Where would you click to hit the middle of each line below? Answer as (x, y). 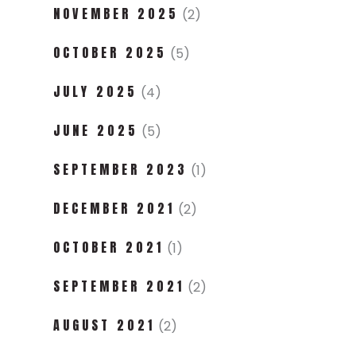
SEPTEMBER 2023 (120, 169)
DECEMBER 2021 (114, 208)
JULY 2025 (95, 91)
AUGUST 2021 (104, 325)
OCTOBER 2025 (110, 52)
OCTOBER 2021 (108, 247)
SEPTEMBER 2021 (119, 286)
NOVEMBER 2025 (116, 13)
